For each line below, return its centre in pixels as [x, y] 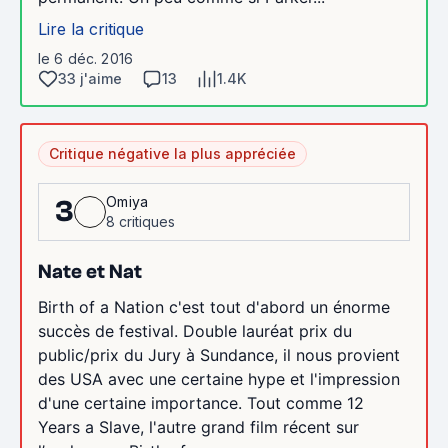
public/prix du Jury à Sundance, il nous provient [219, 354]
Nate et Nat [90, 271]
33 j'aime [90, 78]
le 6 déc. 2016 [85, 58]
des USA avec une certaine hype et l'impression [219, 378]
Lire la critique [91, 28]
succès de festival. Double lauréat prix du [195, 330]
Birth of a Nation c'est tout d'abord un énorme [214, 306]
